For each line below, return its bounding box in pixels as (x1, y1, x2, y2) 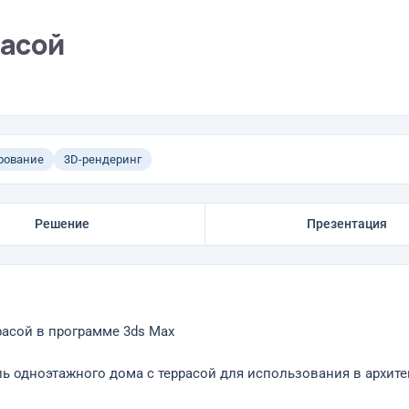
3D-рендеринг (63, 152, 142, 166)
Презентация (307, 216, 388, 231)
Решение (34, 216, 89, 231)
